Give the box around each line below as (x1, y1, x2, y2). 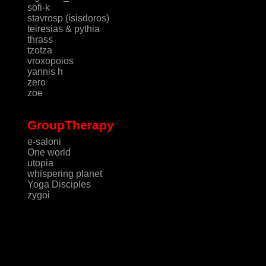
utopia (27, 157, 53, 168)
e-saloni (27, 136, 61, 147)
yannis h (27, 66, 63, 77)
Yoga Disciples (27, 179, 91, 189)
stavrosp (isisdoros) (27, 13, 109, 24)
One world (27, 147, 71, 157)
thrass (27, 34, 53, 45)
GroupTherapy (27, 118, 114, 132)
